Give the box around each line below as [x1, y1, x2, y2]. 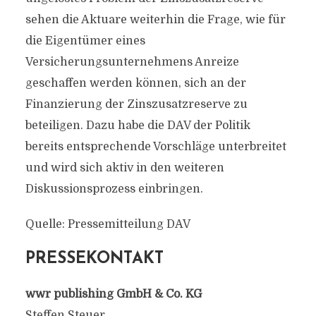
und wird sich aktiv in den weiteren [25, 162, 224, 174]
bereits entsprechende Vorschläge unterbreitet [25, 140, 286, 153]
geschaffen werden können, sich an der [25, 77, 246, 90]
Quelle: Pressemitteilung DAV [25, 218, 190, 231]
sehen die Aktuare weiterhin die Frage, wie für [25, 13, 286, 26]
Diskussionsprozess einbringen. [25, 183, 203, 195]
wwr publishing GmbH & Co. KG [25, 288, 202, 300]
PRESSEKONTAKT [25, 251, 164, 267]
